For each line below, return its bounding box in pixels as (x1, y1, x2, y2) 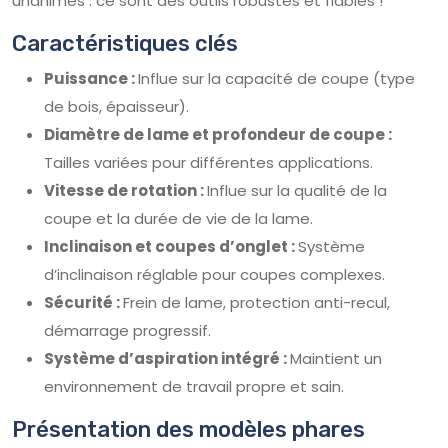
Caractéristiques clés (12, 29, 238, 57)
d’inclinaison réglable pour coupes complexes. (44, 263, 385, 285)
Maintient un (290, 347, 382, 369)
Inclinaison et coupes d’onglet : (44, 235, 298, 257)
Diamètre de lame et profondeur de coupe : (44, 123, 392, 145)
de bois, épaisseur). (44, 95, 189, 117)
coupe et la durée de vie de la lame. (44, 207, 313, 229)
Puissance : (44, 67, 138, 89)
